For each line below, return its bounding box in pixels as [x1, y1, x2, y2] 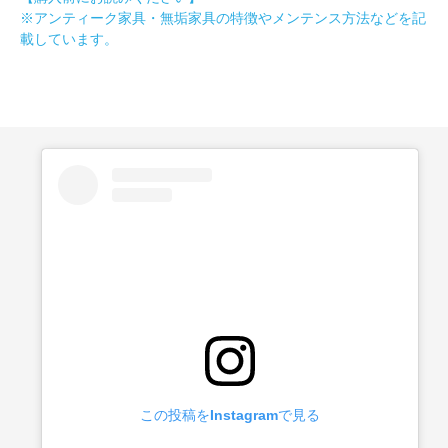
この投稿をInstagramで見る [140, 406, 320, 423]
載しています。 [20, 30, 118, 47]
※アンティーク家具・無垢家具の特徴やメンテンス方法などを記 [20, 9, 426, 26]
